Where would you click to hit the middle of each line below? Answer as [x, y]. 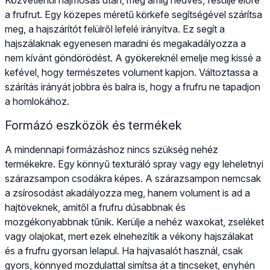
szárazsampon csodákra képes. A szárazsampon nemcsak [133, 178]
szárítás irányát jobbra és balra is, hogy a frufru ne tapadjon [133, 86]
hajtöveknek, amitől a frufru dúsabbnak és [95, 207]
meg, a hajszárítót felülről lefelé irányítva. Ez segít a [115, 29]
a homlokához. [37, 101]
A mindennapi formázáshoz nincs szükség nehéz [111, 149]
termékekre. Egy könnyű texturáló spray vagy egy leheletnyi [134, 164]
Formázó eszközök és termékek [93, 125]
